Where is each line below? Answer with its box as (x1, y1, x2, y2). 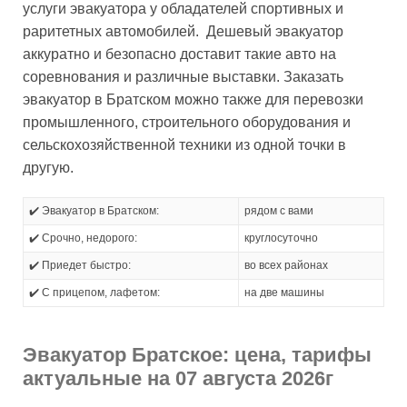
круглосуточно (244, 231, 318, 244)
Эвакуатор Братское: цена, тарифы (23, 342, 372, 366)
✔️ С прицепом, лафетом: (29, 285, 160, 299)
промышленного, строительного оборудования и (23, 114, 351, 130)
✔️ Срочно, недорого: (29, 231, 137, 244)
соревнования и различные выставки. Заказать (23, 68, 343, 84)
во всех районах (244, 258, 328, 272)
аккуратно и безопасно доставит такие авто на (23, 45, 336, 62)
